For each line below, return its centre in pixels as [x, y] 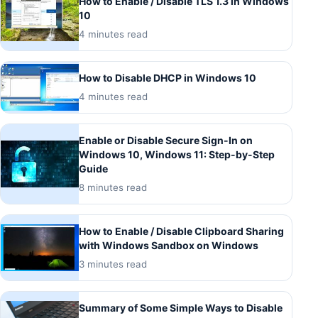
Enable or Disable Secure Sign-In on [166, 141]
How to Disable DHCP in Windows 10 [168, 78]
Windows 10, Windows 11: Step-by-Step [177, 155]
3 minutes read [113, 264]
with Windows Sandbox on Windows [169, 246]
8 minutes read [113, 188]
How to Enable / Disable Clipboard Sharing [181, 231]
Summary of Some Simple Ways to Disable [181, 308]
